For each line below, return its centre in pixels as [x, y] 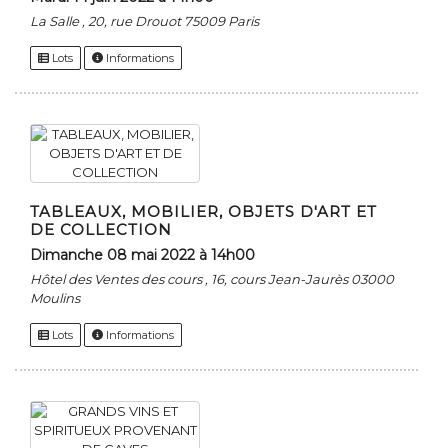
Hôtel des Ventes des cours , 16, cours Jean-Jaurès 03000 [212, 279]
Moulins [55, 298]
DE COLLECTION [101, 230]
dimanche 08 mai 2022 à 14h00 [148, 255]
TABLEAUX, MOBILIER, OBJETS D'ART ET [203, 212]
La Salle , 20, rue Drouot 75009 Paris [144, 21]
